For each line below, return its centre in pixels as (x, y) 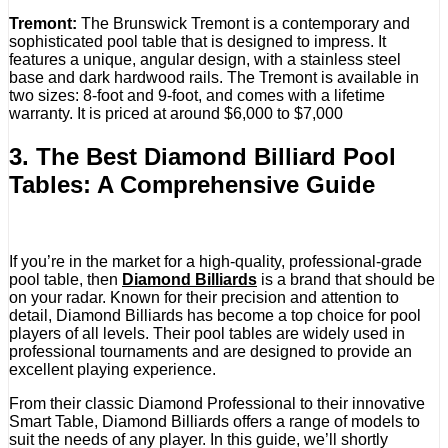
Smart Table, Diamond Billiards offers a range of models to (214, 421)
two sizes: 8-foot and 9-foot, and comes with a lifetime (197, 96)
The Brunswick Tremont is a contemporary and (243, 24)
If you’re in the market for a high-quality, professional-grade (215, 261)
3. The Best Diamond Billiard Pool (202, 156)
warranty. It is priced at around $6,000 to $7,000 (176, 114)
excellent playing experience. (112, 369)
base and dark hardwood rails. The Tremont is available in (214, 78)
